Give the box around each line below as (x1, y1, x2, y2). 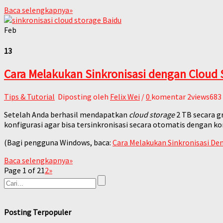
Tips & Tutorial (4, 91, 55, 102)
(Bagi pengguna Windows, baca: (4, 137, 112, 147)
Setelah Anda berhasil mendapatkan (4, 109, 129, 119)
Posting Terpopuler (4, 207, 71, 218)
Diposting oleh (56, 91, 110, 102)
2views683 (187, 91, 222, 102)
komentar (151, 91, 186, 102)
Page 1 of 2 (4, 165, 41, 175)
